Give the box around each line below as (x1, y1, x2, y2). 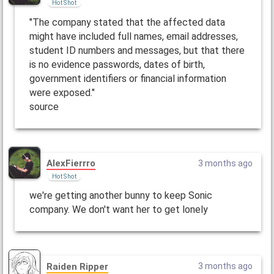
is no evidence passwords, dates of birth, (29, 58, 205, 70)
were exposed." (29, 86, 95, 98)
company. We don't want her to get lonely (29, 204, 208, 216)
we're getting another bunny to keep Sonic (29, 190, 212, 202)
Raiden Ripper (46, 261, 108, 272)
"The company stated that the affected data (29, 16, 225, 28)
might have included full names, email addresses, (29, 30, 238, 42)
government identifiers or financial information (29, 72, 226, 84)
